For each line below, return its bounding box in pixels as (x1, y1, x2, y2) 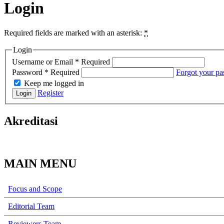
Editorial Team (8, 202, 54, 211)
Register (37, 88, 63, 97)
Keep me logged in (24, 79, 84, 88)
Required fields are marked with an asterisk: (4, 28, 144, 37)
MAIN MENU (4, 157, 76, 170)
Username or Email (12, 57, 75, 66)
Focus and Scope (8, 184, 62, 193)
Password (12, 68, 44, 77)
